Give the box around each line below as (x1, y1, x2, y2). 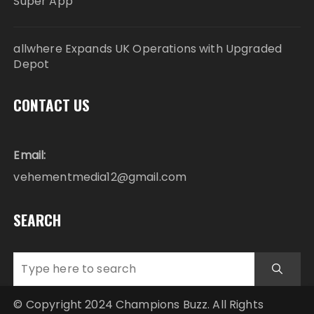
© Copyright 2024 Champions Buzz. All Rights (13, 296, 264, 313)
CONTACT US (13, 93, 90, 116)
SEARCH (13, 208, 62, 231)
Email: (13, 146, 46, 163)
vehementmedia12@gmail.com (13, 168, 187, 185)
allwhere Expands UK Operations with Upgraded (13, 40, 282, 57)
